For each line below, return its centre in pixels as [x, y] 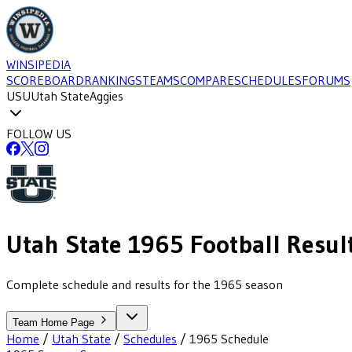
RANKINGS [113, 80]
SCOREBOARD [45, 80]
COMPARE [207, 80]
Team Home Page [55, 322]
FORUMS [326, 80]
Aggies [106, 96]
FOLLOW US [39, 134]
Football [232, 244]
